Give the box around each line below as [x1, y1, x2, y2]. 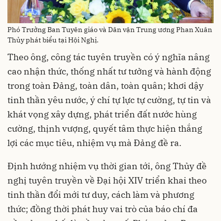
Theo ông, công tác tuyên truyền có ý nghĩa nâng [7, 51, 210, 63]
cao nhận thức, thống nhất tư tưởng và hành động [7, 66, 211, 77]
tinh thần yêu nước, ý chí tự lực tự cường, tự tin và [7, 94, 211, 106]
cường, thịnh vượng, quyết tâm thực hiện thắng [7, 123, 202, 135]
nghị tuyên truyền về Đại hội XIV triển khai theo [7, 175, 207, 186]
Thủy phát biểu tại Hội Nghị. [7, 36, 99, 45]
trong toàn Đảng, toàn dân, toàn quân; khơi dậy [7, 80, 204, 92]
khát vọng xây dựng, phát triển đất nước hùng [7, 109, 197, 120]
